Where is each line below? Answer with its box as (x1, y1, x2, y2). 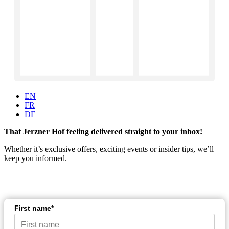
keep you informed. (4, 154, 67, 163)
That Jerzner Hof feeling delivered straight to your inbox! (4, 127, 202, 136)
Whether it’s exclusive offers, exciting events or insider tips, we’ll (4, 145, 214, 154)
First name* (14, 204, 54, 213)
